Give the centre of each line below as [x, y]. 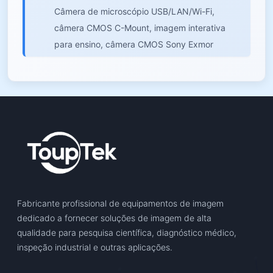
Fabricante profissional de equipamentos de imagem [120, 204]
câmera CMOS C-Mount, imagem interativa [140, 27]
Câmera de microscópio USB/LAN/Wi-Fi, [134, 11]
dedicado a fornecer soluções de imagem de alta [114, 218]
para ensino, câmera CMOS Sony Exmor [134, 44]
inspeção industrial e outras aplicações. [95, 247]
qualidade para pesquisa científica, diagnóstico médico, [127, 233]
